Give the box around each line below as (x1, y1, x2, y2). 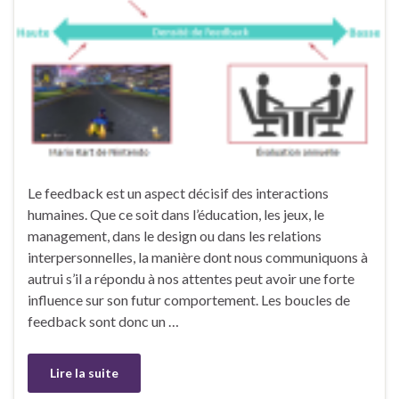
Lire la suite (50, 365, 118, 381)
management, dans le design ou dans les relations (28, 227, 322, 245)
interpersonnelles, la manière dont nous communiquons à (28, 248, 368, 266)
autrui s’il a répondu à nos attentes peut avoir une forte (28, 270, 354, 288)
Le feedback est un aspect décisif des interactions (28, 184, 329, 202)
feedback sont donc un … (28, 313, 179, 330)
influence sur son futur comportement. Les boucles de (28, 291, 350, 309)
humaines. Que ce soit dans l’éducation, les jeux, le (28, 206, 324, 224)
